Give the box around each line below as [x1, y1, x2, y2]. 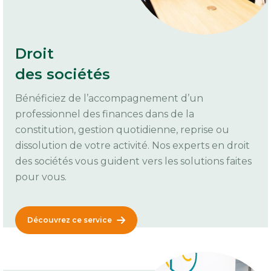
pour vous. [15, 171, 67, 183]
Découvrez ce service [27, 215, 112, 225]
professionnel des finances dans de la [15, 108, 194, 120]
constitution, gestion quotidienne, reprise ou [15, 124, 229, 136]
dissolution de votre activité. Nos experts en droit [15, 140, 250, 152]
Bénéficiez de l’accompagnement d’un [15, 93, 203, 105]
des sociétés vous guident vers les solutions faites [15, 155, 252, 168]
